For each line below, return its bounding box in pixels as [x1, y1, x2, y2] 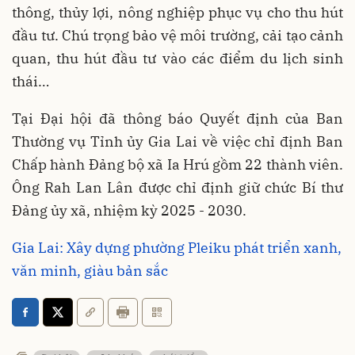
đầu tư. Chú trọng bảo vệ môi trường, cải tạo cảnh [12, 25, 343, 44]
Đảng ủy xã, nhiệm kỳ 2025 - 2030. [12, 200, 246, 219]
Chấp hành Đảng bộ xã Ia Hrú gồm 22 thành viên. [12, 155, 343, 174]
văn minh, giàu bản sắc [12, 261, 168, 280]
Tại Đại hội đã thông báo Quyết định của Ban [12, 109, 343, 128]
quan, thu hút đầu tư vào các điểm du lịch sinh [12, 48, 343, 67]
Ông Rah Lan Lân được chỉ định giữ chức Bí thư [12, 177, 343, 197]
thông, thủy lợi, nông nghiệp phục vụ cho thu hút [12, 2, 343, 21]
